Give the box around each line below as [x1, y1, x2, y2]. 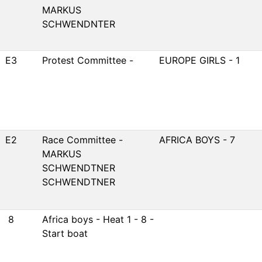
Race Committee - [42, 134, 123, 146]
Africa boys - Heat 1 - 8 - [42, 213, 154, 225]
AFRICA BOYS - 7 [159, 134, 235, 146]
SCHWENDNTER [42, 18, 115, 30]
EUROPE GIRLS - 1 [159, 54, 240, 66]
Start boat [42, 227, 88, 239]
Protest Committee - [42, 54, 133, 66]
